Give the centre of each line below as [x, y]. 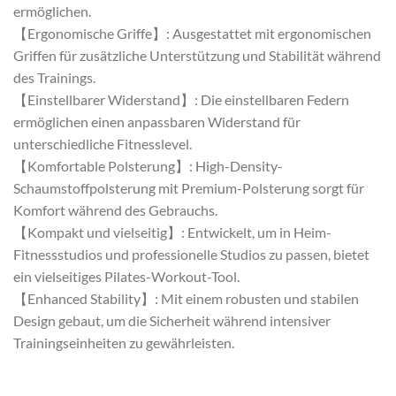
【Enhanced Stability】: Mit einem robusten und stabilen [186, 298]
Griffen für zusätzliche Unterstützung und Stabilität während [197, 55]
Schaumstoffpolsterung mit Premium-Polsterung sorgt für [189, 187]
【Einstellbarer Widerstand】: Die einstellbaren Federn [181, 99]
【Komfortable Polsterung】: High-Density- [148, 165]
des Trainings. [54, 77]
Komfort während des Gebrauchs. [115, 209]
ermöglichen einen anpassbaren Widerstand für [157, 121]
